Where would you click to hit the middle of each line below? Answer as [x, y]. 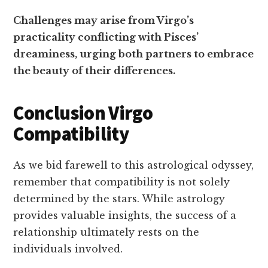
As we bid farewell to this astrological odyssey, [134, 165]
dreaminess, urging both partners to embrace [134, 54]
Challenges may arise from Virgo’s [104, 20]
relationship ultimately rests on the [106, 232]
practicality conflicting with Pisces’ [106, 37]
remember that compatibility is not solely [122, 182]
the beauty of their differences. [95, 71]
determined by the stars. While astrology [119, 199]
